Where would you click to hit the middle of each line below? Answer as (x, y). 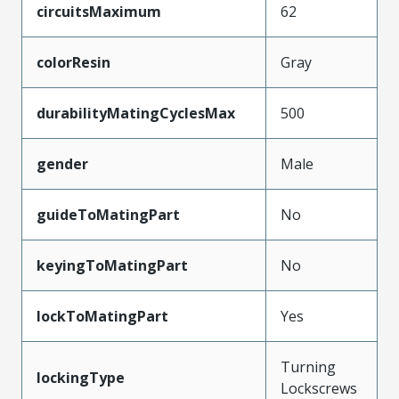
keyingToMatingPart (112, 265)
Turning (308, 366)
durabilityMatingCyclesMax (136, 113)
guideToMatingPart (108, 214)
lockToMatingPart (102, 316)
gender (62, 163)
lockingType (81, 377)
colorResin (73, 62)
